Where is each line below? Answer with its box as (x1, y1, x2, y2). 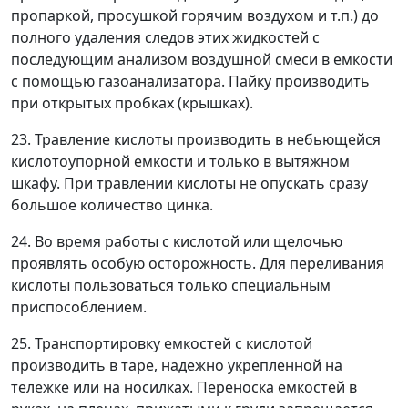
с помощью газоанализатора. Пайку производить (11, 71, 370, 91)
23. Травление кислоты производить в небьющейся (11, 129, 381, 149)
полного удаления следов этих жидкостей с (11, 27, 320, 47)
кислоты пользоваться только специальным (11, 275, 331, 295)
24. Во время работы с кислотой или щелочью (11, 231, 342, 251)
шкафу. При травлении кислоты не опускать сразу (11, 173, 368, 193)
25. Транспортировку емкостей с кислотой (11, 333, 312, 353)
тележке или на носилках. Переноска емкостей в (11, 377, 357, 397)
